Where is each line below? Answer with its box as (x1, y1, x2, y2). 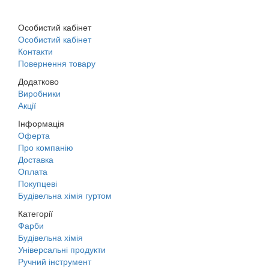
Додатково (18, 75, 59, 87)
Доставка (18, 153, 53, 165)
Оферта (18, 129, 50, 141)
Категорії (18, 207, 53, 219)
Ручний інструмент (18, 255, 91, 267)
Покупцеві (18, 177, 57, 189)
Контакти (18, 45, 53, 57)
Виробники (18, 87, 61, 99)
